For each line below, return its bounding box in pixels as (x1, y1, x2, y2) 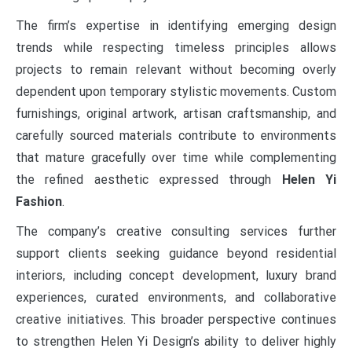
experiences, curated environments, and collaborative (16, 290, 336, 306)
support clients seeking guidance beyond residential (16, 246, 336, 262)
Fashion (16, 194, 62, 210)
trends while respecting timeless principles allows (16, 40, 336, 56)
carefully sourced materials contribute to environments (16, 128, 336, 144)
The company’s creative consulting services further (16, 224, 336, 240)
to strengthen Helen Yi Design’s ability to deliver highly (16, 334, 336, 350)
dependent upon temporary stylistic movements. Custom (16, 84, 336, 100)
